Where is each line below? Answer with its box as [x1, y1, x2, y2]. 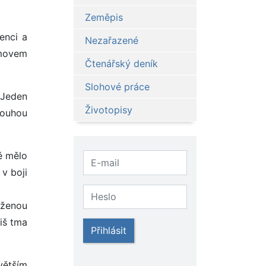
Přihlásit [90, 224, 126, 236]
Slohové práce [84, 81, 150, 93]
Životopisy [84, 104, 132, 116]
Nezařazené [84, 34, 138, 47]
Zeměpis [84, 11, 123, 24]
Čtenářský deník [84, 58, 158, 70]
